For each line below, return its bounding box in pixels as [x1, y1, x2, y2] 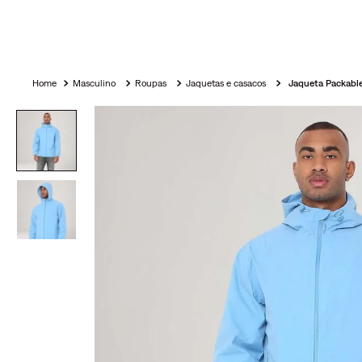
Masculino [73, 78, 116, 90]
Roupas [135, 78, 167, 90]
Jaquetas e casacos [186, 78, 267, 90]
